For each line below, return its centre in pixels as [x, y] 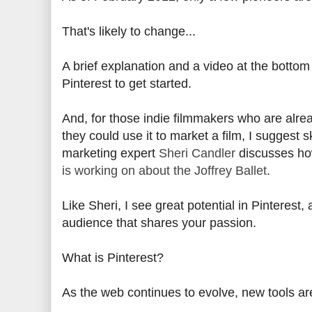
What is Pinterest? [113, 258]
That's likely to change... [129, 31]
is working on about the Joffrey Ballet [164, 171]
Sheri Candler [197, 153]
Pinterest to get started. [127, 84]
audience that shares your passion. [159, 223]
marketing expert [110, 153]
